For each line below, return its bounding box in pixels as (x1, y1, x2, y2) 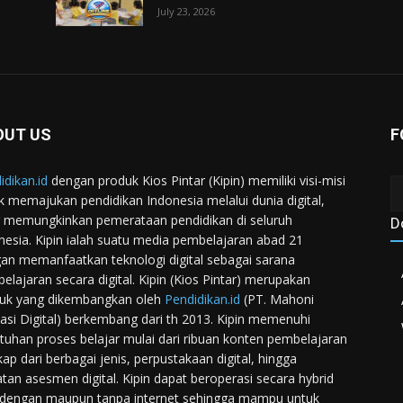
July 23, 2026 (157, 4, 216, 19)
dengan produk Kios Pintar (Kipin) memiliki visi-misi (48, 172, 345, 190)
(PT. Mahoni (240, 291, 314, 309)
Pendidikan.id (165, 291, 240, 309)
